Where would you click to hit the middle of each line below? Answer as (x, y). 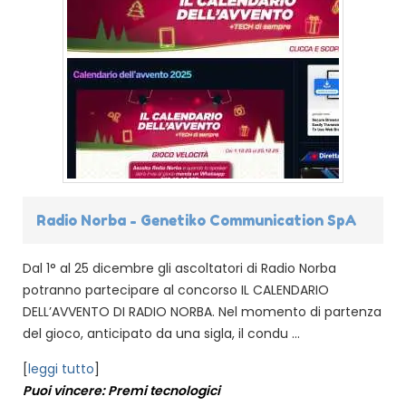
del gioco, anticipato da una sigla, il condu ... (161, 333)
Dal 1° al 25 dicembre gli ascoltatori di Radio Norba (179, 268)
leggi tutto (61, 368)
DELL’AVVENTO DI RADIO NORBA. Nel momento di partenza (202, 311)
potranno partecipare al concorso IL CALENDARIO (176, 290)
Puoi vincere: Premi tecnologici (121, 390)
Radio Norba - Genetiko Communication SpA (197, 220)
